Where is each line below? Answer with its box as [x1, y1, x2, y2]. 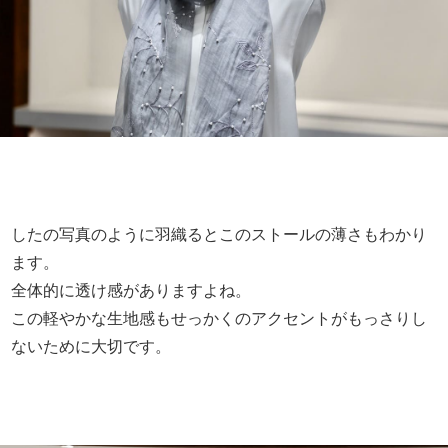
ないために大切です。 [11, 338, 172, 356]
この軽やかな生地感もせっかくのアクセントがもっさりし [11, 310, 428, 328]
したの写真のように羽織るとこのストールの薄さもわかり [11, 226, 428, 244]
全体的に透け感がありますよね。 [11, 282, 252, 300]
